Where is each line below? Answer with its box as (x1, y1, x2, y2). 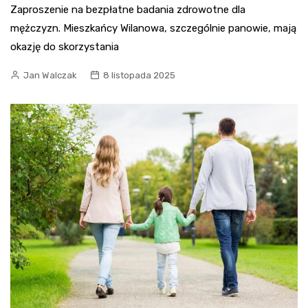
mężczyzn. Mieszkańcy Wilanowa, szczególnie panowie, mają (10, 22, 296, 35)
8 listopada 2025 (103, 70, 175, 81)
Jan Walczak (23, 70, 77, 81)
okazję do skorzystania (10, 41, 119, 54)
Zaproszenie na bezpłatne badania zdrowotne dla (10, 3, 245, 16)
